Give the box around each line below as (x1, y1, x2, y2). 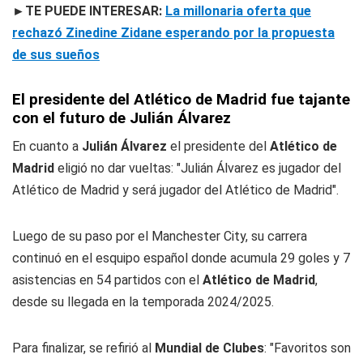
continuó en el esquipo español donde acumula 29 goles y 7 (12, 250, 350, 266)
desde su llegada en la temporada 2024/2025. (12, 294, 274, 310)
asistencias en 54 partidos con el (12, 272, 203, 288)
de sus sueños (12, 47, 100, 62)
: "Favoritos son (264, 340, 351, 356)
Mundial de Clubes (155, 340, 264, 356)
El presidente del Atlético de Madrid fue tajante (12, 90, 350, 109)
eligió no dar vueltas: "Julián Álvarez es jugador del (58, 160, 341, 176)
